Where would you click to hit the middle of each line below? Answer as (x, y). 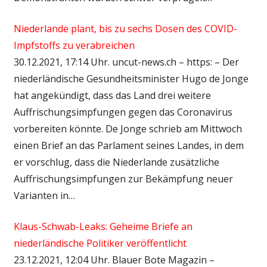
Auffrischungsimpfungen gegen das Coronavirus (123, 112)
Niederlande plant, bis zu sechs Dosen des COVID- (125, 28)
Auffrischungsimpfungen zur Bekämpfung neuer (123, 178)
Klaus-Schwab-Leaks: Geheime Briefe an (103, 226)
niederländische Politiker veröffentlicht (100, 243)
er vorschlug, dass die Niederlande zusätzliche (116, 162)
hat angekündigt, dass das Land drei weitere (112, 95)
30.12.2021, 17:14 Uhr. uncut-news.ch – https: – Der (126, 62)
